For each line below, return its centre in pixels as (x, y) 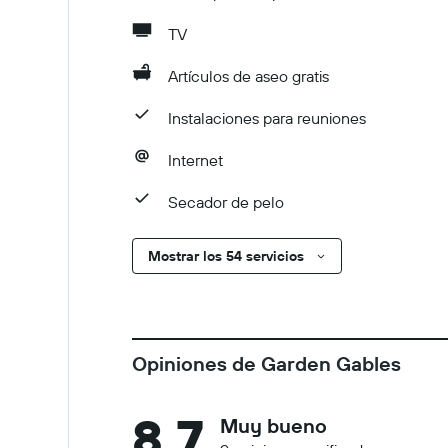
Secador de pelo (226, 202)
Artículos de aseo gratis (248, 76)
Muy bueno (273, 425)
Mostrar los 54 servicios (226, 256)
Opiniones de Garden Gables (266, 363)
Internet (195, 160)
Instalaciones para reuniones (267, 118)
